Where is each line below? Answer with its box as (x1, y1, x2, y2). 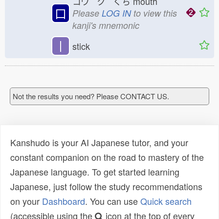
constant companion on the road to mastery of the (10, 151, 204, 163)
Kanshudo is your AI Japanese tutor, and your (10, 136, 188, 149)
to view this (131, 7, 177, 19)
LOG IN (102, 7, 131, 19)
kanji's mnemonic (72, 19, 139, 31)
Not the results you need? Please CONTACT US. (13, 91, 169, 101)
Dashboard (42, 195, 85, 207)
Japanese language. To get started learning (10, 165, 179, 178)
